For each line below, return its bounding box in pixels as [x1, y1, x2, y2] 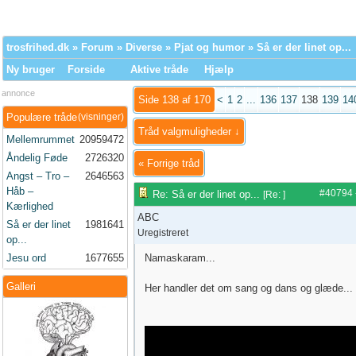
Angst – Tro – [6, 170, 69, 182]
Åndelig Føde [6, 152, 68, 164]
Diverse [126, 41, 162, 53]
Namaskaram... [145, 252, 215, 264]
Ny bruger [6, 64, 55, 75]
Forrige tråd [147, 157, 199, 169]
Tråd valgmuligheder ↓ [138, 126, 240, 137]
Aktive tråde [130, 64, 188, 75]
